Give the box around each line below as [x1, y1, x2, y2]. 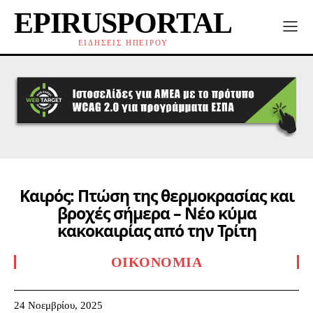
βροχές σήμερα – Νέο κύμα [57, 202, 256, 225]
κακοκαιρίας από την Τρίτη [57, 219, 256, 242]
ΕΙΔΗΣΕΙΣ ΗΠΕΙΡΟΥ [78, 38, 168, 47]
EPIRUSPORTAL [14, 7, 232, 39]
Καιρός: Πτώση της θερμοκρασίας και [19, 184, 294, 208]
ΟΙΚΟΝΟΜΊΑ [110, 254, 203, 270]
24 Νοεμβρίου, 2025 [14, 299, 103, 311]
